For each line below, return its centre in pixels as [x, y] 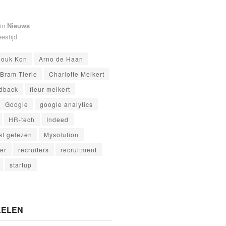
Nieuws [18, 26]
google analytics [66, 104]
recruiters [33, 150]
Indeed [57, 120]
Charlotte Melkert [76, 74]
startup [20, 165]
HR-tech [21, 120]
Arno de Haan [61, 59]
